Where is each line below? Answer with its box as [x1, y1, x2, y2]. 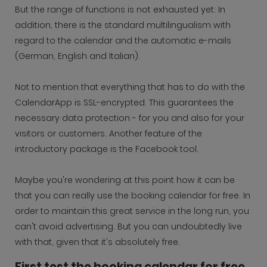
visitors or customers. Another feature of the [15, 128, 202, 140]
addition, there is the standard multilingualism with [15, 19, 231, 32]
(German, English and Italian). [15, 50, 140, 63]
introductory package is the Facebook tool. [15, 143, 198, 156]
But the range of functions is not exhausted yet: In [15, 4, 225, 16]
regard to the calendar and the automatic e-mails [15, 35, 231, 47]
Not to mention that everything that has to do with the [15, 81, 245, 94]
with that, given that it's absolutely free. [15, 236, 180, 249]
